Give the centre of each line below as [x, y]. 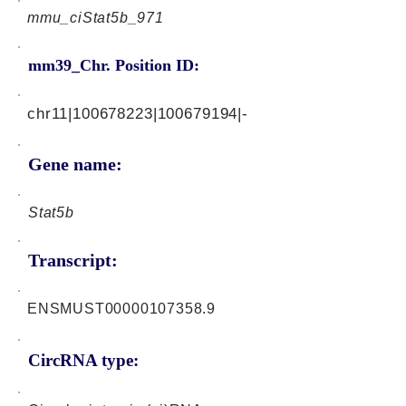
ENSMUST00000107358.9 [121, 309]
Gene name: [75, 164]
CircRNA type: [83, 360]
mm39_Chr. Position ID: [114, 65]
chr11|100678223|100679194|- [138, 114]
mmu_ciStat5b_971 [96, 18]
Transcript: [73, 260]
